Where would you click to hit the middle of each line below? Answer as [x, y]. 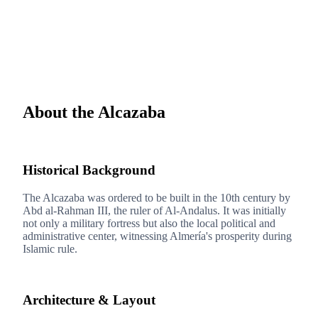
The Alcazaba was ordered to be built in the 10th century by [157, 197]
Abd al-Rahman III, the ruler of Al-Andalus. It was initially [154, 210]
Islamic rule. [50, 248]
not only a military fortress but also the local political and [149, 223]
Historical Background [89, 170]
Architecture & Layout [89, 300]
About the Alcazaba [94, 113]
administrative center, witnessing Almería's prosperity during [157, 236]
